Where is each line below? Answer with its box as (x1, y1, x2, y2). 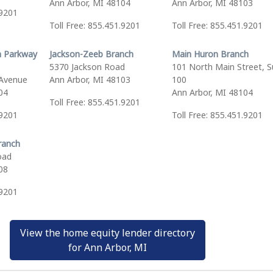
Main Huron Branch (171, 48, 249, 60)
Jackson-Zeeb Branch (49, 48, 133, 60)
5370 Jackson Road (49, 61, 125, 73)
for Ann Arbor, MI (68, 241, 147, 254)
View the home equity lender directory (20, 226, 195, 239)
